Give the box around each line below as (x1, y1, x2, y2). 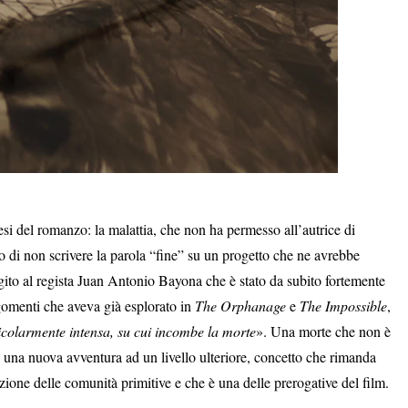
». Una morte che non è (256, 321, 391, 341)
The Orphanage (195, 295, 286, 315)
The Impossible (300, 295, 387, 315)
